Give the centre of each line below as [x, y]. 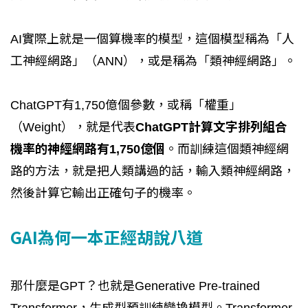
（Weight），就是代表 [73, 127]
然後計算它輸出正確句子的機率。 [103, 193]
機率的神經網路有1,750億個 [88, 149]
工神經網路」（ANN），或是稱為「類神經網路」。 [153, 61]
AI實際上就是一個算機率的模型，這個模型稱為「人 [152, 39]
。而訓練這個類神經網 [227, 149]
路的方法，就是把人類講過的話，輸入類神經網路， [153, 171]
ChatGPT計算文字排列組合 [211, 127]
